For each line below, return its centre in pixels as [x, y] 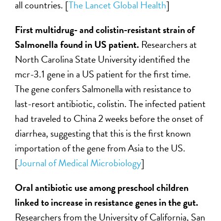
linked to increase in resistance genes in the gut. [107, 202]
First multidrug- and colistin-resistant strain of [105, 29]
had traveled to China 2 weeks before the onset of [109, 118]
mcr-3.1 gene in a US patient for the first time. [103, 74]
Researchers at [169, 44]
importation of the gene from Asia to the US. [100, 148]
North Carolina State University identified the [103, 59]
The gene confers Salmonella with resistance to [103, 89]
